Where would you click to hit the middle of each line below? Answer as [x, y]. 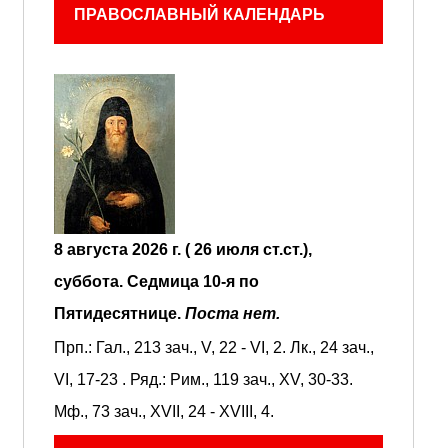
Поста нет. [232, 313]
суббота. [90, 281]
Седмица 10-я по [192, 281]
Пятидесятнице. [119, 313]
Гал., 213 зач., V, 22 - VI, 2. [190, 347]
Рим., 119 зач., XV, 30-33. [261, 379]
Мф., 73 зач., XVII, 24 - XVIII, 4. [163, 411]
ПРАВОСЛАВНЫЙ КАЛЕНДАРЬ [199, 14]
